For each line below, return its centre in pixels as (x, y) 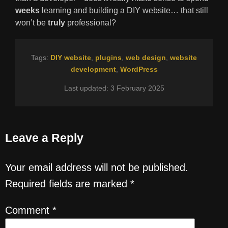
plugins (108, 57)
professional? (91, 23)
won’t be (32, 23)
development (93, 69)
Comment (29, 210)
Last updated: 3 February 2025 (114, 88)
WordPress (139, 69)
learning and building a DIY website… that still (124, 11)
